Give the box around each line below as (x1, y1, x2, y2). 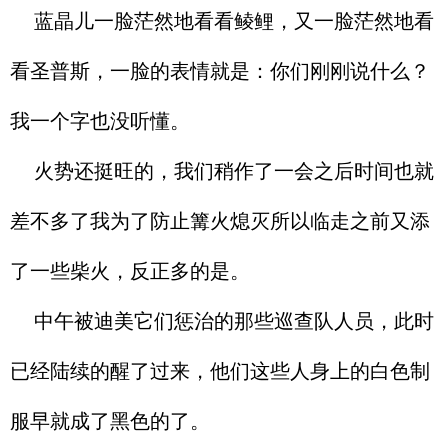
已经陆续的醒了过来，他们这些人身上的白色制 (10, 360, 430, 382)
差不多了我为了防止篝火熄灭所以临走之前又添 (10, 210, 430, 232)
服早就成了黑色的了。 (10, 410, 210, 432)
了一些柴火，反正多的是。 (10, 260, 250, 282)
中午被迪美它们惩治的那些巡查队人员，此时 (10, 310, 434, 332)
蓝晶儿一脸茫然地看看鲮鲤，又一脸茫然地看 (10, 10, 434, 32)
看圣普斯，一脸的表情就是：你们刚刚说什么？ (10, 60, 430, 82)
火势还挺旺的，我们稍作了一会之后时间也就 (10, 160, 434, 182)
